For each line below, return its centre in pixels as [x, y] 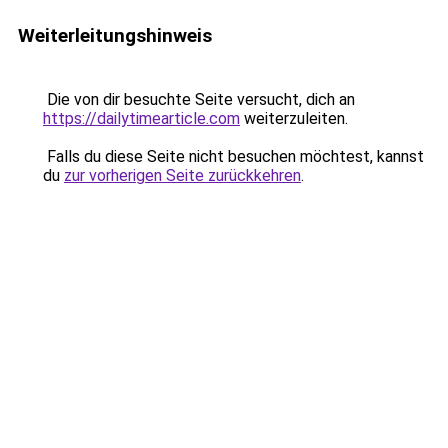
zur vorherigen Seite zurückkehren [182, 175]
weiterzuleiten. [294, 118]
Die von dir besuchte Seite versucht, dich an [199, 99]
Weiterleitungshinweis [115, 35]
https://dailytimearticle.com [141, 118]
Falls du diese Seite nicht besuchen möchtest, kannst [233, 156]
